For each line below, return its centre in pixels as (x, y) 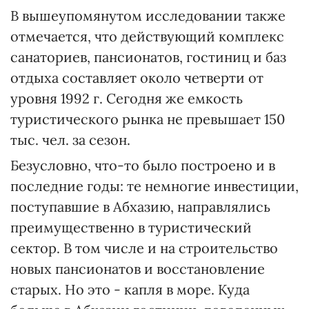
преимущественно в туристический (131, 227)
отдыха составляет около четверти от (137, 78)
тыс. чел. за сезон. (70, 140)
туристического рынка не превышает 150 (148, 119)
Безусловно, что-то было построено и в (143, 165)
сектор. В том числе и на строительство (144, 248)
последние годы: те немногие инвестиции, (154, 186)
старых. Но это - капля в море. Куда (130, 289)
